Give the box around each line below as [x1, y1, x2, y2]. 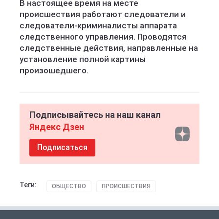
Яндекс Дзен [29, 122, 84, 132]
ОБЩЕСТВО [52, 183, 86, 190]
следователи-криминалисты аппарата [20, 21, 177, 30]
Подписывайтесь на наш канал [29, 109, 161, 120]
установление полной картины [20, 54, 146, 64]
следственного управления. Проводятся [20, 32, 187, 42]
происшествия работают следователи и [20, 9, 186, 19]
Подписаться [37, 143, 88, 152]
